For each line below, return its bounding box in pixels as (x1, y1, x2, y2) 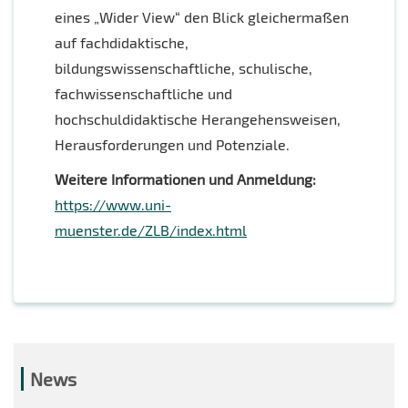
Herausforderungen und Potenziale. (55, 136, 290, 154)
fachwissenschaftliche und (55, 85, 232, 103)
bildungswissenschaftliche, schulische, (55, 59, 312, 77)
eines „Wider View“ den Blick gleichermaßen (55, 8, 349, 26)
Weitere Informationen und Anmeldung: (55, 170, 316, 189)
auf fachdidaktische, (55, 34, 189, 52)
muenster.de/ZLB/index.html (55, 221, 247, 240)
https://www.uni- (55, 196, 171, 214)
